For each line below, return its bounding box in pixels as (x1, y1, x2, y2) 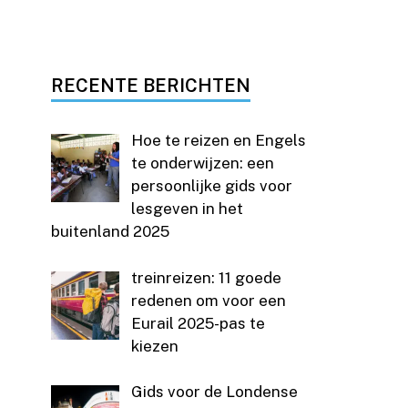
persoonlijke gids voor (130, 177, 292, 196)
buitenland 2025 (51, 222, 169, 241)
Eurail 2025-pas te (130, 313, 265, 332)
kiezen (130, 336, 178, 355)
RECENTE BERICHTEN (51, 75, 250, 97)
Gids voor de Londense (130, 382, 298, 402)
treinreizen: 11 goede (130, 268, 281, 287)
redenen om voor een (130, 291, 286, 310)
